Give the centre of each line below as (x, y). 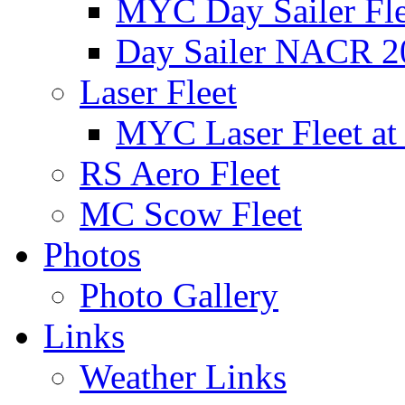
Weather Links (183, 377)
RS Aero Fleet (180, 173)
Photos (92, 254)
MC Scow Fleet (191, 214)
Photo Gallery (179, 295)
